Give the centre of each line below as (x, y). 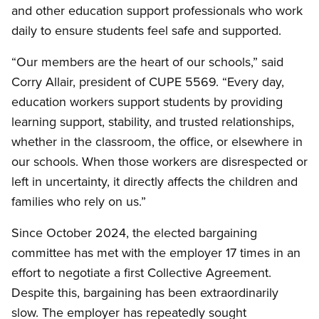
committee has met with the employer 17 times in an (156, 253)
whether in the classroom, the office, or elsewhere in (157, 142)
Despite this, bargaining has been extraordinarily (145, 293)
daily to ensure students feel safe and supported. (146, 31)
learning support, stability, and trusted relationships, (153, 122)
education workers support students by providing (147, 102)
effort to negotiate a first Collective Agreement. (141, 273)
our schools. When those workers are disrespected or (159, 162)
